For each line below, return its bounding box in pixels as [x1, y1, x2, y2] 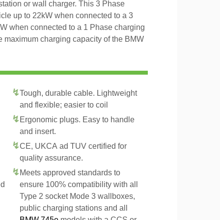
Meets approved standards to [20, 168, 120, 177]
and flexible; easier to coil [20, 101, 108, 109]
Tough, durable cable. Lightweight [20, 89, 137, 97]
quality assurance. [20, 154, 83, 162]
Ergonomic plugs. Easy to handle [20, 115, 135, 124]
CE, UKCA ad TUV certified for [20, 142, 127, 150]
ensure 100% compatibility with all [20, 180, 138, 189]
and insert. [20, 127, 56, 136]
